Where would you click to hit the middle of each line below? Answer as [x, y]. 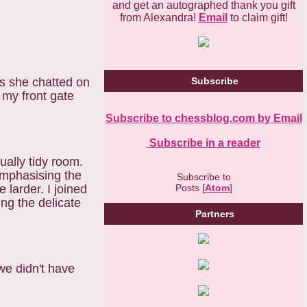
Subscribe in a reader [204, 143]
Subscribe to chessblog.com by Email [204, 118]
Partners [215, 213]
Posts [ [190, 187]
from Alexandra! [159, 17]
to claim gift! [257, 17]
